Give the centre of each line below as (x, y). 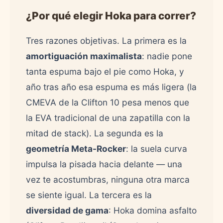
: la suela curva (157, 149)
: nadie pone (167, 56)
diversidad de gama (67, 210)
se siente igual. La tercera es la (89, 195)
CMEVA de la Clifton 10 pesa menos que (108, 102)
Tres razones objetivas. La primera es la (106, 41)
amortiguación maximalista (84, 56)
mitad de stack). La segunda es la (95, 133)
